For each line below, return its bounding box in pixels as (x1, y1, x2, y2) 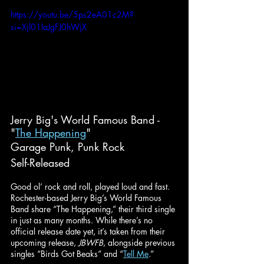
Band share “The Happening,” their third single (11, 203, 177, 214)
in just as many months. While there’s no (11, 214, 155, 226)
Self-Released (11, 155, 70, 170)
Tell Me (123, 247, 148, 259)
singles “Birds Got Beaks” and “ (11, 247, 123, 259)
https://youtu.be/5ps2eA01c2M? (11, 8, 134, 20)
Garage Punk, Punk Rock (11, 139, 124, 154)
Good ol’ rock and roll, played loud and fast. (11, 180, 172, 192)
